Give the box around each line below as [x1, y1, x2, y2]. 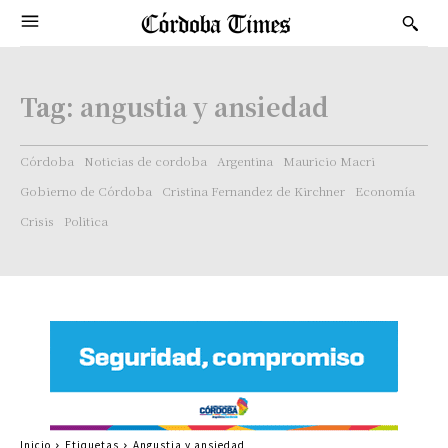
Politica [64, 212, 108, 229]
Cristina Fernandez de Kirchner [162, 182, 345, 199]
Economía [355, 182, 415, 199]
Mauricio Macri [283, 152, 375, 169]
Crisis [20, 212, 54, 229]
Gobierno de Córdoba [20, 182, 152, 199]
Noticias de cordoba [84, 152, 207, 169]
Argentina [217, 152, 273, 169]
